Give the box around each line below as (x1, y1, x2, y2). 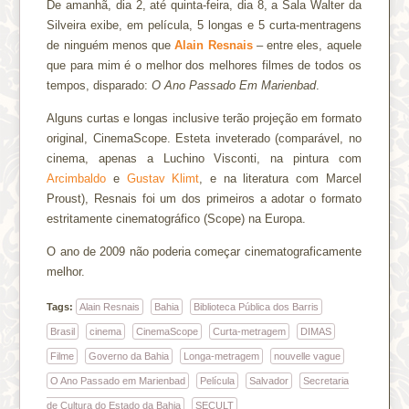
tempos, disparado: (47, 78, 152, 92)
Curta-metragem (213, 325, 287, 337)
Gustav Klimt (126, 171, 200, 185)
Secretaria (303, 374, 350, 386)
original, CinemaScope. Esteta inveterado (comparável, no (47, 131, 362, 145)
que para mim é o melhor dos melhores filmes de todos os (47, 58, 362, 72)
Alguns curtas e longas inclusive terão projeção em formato (47, 110, 362, 125)
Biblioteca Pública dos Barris (194, 300, 320, 312)
